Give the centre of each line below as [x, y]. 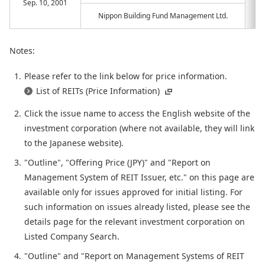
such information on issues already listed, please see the [137, 207]
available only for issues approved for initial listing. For [133, 192]
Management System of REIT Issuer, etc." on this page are [139, 177]
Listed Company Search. [72, 236]
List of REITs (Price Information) [98, 91]
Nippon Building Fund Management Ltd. [163, 16]
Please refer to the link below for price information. [126, 76]
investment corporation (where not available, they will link [139, 128]
